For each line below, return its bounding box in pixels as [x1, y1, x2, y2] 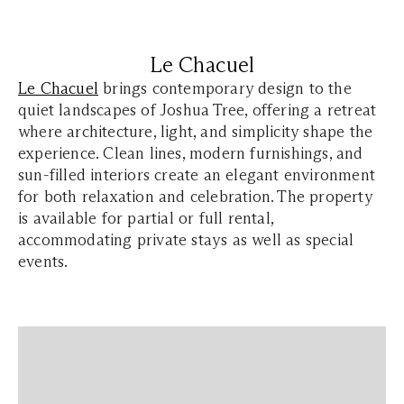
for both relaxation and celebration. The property [18, 187, 372, 207]
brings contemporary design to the [98, 78, 352, 98]
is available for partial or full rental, [18, 208, 273, 228]
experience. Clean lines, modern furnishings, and [18, 143, 363, 163]
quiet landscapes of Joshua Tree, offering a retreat [18, 100, 377, 120]
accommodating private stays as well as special [18, 230, 354, 250]
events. [18, 252, 69, 271]
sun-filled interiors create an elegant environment [18, 165, 376, 185]
